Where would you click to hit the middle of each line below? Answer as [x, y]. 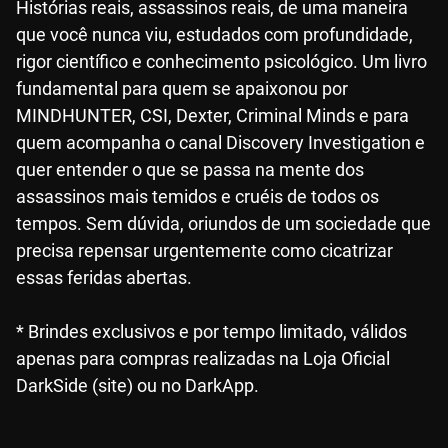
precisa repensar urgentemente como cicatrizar [204, 251]
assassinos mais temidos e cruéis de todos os [197, 197]
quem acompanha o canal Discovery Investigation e [220, 143]
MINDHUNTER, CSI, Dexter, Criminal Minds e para [212, 116]
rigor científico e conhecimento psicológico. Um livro [221, 62]
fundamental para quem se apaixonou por [182, 89]
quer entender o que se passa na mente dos [190, 170]
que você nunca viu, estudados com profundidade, [214, 35]
